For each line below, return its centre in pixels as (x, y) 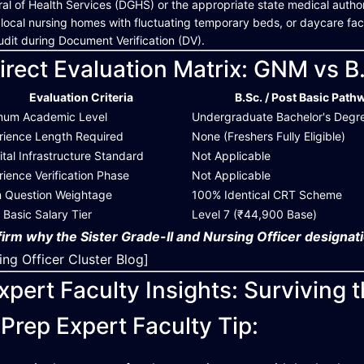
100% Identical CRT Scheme (267, 195)
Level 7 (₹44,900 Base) (255, 214)
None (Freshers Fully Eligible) (269, 136)
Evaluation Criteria (82, 97)
